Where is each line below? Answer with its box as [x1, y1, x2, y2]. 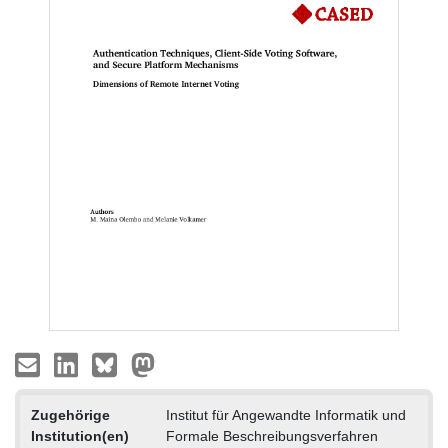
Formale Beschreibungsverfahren [165, 427, 378, 444]
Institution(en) [30, 427, 129, 444]
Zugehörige [30, 406, 110, 423]
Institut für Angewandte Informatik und [165, 406, 406, 423]
